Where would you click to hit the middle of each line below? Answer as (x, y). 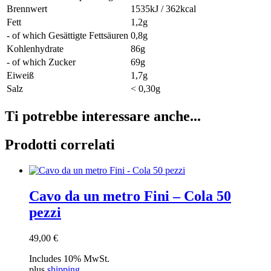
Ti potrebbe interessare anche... (103, 116)
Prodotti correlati (60, 145)
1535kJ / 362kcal (163, 9)
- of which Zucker (41, 62)
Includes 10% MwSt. (69, 258)
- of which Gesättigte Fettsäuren (67, 36)
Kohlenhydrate (35, 49)
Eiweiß (20, 76)
